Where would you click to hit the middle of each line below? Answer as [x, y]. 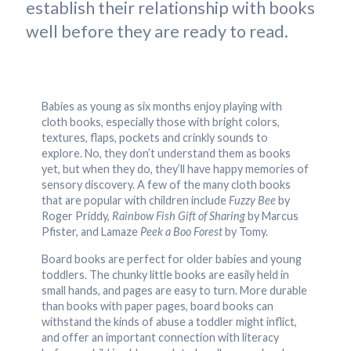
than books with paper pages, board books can [157, 306]
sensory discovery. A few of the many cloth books [166, 185]
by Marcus [272, 216]
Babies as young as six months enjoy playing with [162, 106]
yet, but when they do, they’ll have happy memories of [175, 169]
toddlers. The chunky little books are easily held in [165, 275]
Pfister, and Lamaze [91, 232]
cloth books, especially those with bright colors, [161, 122]
